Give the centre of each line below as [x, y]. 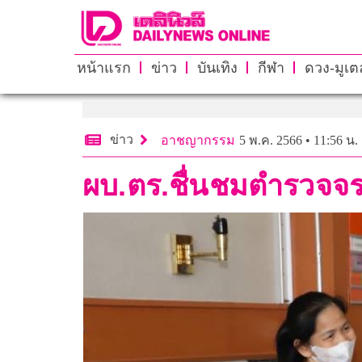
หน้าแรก [103, 67]
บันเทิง [217, 67]
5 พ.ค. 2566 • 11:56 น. [299, 140]
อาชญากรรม [198, 140]
